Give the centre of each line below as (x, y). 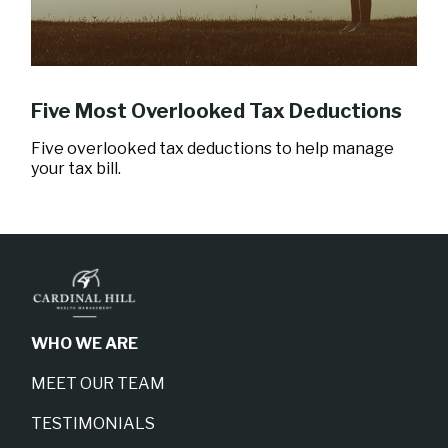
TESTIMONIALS (93, 423)
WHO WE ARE (85, 343)
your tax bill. (76, 168)
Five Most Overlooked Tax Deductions (217, 110)
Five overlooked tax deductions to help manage (213, 148)
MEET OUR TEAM (98, 383)
